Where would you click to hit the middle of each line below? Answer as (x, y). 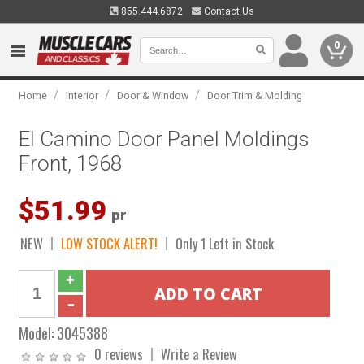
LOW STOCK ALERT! (110, 243)
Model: (38, 333)
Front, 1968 (71, 163)
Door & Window (153, 95)
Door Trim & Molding (255, 95)
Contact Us (228, 11)
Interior (82, 95)
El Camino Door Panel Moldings (165, 139)
